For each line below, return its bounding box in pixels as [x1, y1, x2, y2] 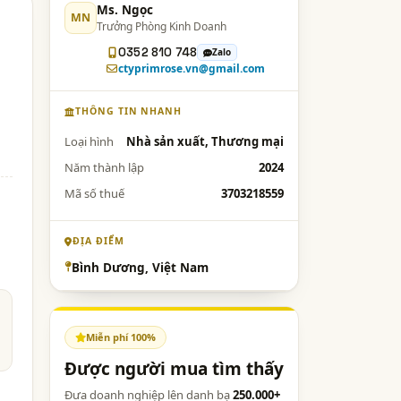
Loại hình [64, 133, 114, 149]
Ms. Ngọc [97, 2, 153, 18]
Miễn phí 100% [86, 329, 156, 344]
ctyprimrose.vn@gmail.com [118, 61, 265, 76]
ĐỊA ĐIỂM [72, 235, 124, 247]
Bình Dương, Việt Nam [72, 260, 209, 276]
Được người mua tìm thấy [64, 356, 284, 380]
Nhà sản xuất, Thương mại [126, 133, 284, 149]
